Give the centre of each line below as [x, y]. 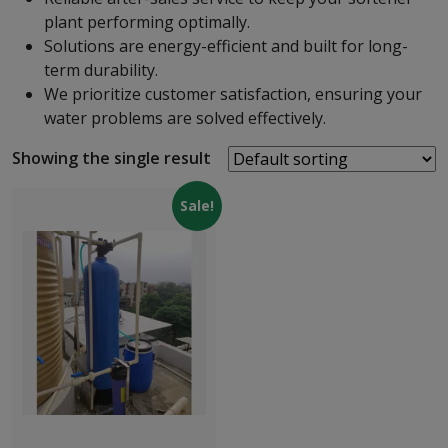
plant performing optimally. [147, 22]
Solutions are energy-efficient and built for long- [226, 46]
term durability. [101, 70]
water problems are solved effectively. [185, 118]
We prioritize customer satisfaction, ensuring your [233, 94]
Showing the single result [111, 158]
